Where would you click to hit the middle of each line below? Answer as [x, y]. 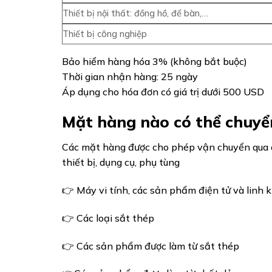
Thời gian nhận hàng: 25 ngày [130, 76]
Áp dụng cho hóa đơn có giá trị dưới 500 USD [164, 91]
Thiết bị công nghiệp [105, 34]
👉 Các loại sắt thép [108, 218]
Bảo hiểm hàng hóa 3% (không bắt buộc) [155, 61]
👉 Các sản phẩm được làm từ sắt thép [151, 246]
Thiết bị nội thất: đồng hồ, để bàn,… [135, 13]
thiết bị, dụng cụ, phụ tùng [121, 162]
